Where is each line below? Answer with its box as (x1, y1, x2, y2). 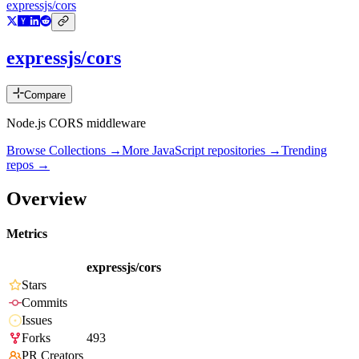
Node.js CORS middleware (6, 116, 146, 131)
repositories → (204, 143, 281, 158)
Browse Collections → (6, 143, 122, 158)
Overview (6, 188, 87, 209)
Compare (24, 89, 66, 102)
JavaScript (152, 143, 204, 158)
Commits (22, 296, 67, 310)
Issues (22, 313, 52, 328)
